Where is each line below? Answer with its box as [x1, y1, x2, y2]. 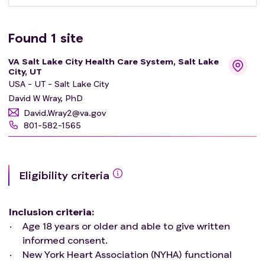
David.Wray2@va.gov [24, 107, 106, 118]
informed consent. [22, 234, 108, 245]
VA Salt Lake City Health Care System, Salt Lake [8, 56, 219, 66]
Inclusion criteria [8, 205, 92, 217]
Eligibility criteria [19, 168, 109, 182]
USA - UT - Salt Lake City [8, 79, 109, 89]
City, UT [8, 66, 42, 76]
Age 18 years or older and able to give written [22, 219, 230, 231]
